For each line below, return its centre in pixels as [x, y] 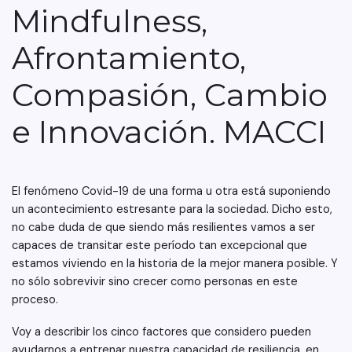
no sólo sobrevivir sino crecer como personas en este [155, 281]
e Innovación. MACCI [169, 132]
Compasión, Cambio [170, 95]
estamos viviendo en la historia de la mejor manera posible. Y [175, 263]
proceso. [37, 299]
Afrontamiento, [129, 58]
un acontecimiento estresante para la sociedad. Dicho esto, [172, 209]
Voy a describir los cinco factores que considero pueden [161, 332]
